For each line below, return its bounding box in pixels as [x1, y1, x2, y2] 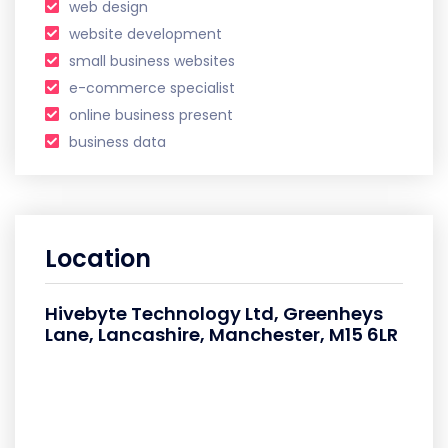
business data [69, 132, 166, 153]
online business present [69, 105, 233, 126]
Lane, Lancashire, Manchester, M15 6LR [45, 322, 398, 348]
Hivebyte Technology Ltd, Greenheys [45, 301, 383, 327]
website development [69, 24, 222, 45]
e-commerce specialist [69, 78, 235, 99]
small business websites [69, 51, 235, 72]
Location [45, 242, 151, 276]
